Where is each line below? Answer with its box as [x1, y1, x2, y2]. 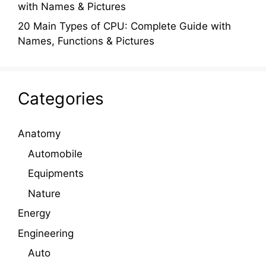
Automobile [28, 147, 83, 160]
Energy [18, 207, 50, 220]
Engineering [18, 227, 74, 239]
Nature [28, 187, 61, 199]
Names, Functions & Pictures [18, 35, 154, 47]
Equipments [28, 167, 84, 180]
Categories [18, 88, 104, 109]
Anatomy [18, 128, 61, 140]
